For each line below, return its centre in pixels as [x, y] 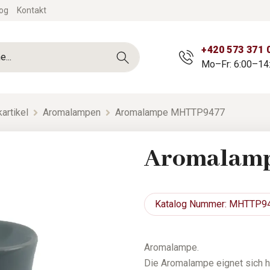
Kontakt [32, 10]
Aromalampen [72, 112]
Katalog [171, 204]
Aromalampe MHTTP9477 [170, 112]
